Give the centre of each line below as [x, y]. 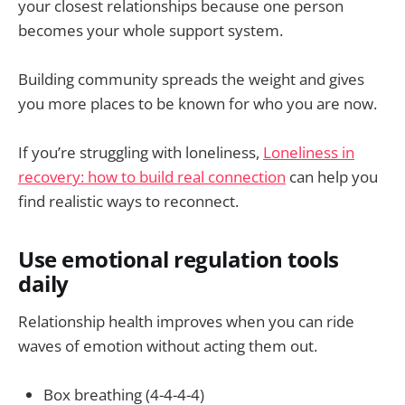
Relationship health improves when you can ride [186, 321]
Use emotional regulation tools [179, 260]
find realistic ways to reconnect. [128, 202]
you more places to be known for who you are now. [198, 104]
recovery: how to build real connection [152, 177]
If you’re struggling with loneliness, [141, 153]
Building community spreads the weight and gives [191, 80]
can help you [332, 177]
